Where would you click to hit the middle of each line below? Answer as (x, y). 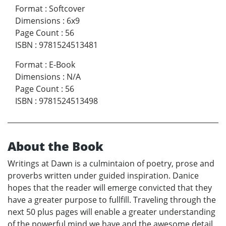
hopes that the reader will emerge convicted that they (110, 188)
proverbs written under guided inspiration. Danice (103, 176)
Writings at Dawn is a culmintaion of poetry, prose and (111, 164)
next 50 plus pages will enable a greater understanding (111, 212)
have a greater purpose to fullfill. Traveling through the (112, 200)
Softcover (67, 9)
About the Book (55, 146)
